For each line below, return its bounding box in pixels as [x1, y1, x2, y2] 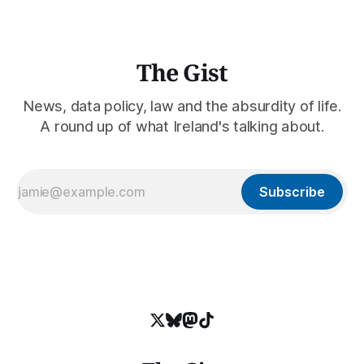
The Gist [136, 56, 228, 88]
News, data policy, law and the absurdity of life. [23, 97, 341, 115]
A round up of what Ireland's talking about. [40, 118, 324, 135]
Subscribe [259, 184, 325, 200]
